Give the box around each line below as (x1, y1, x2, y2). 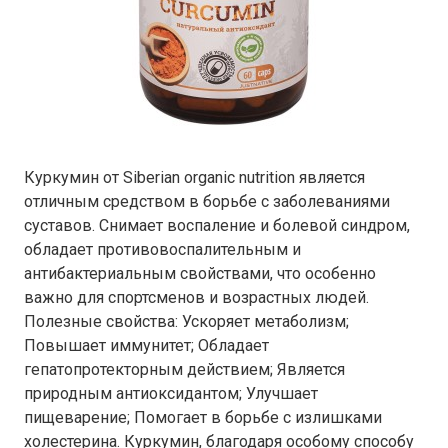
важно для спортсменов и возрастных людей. (23, 288, 369, 307)
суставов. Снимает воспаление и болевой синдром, (23, 216, 410, 235)
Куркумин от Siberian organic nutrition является (23, 168, 365, 187)
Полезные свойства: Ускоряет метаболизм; (23, 312, 349, 331)
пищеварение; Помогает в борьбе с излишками (23, 408, 382, 427)
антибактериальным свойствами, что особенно (23, 264, 376, 283)
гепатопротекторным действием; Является (23, 360, 345, 379)
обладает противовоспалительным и (23, 240, 301, 259)
